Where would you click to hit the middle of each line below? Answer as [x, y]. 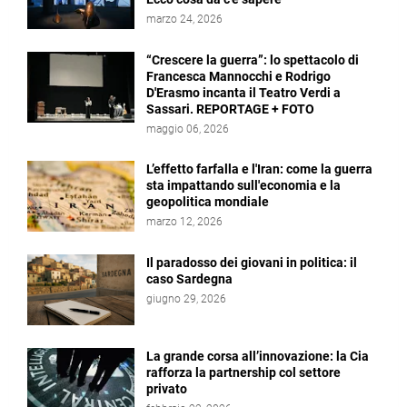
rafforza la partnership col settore [243, 373]
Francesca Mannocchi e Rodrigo [238, 77]
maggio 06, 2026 [188, 129]
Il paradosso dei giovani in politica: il [252, 263]
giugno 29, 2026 [186, 299]
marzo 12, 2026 [184, 222]
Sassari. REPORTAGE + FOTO [230, 109]
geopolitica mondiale [208, 202]
